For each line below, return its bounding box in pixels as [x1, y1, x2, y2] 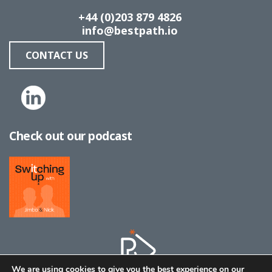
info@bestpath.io [82, 23, 178, 38]
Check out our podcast [9, 128, 132, 144]
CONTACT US [25, 49, 88, 62]
